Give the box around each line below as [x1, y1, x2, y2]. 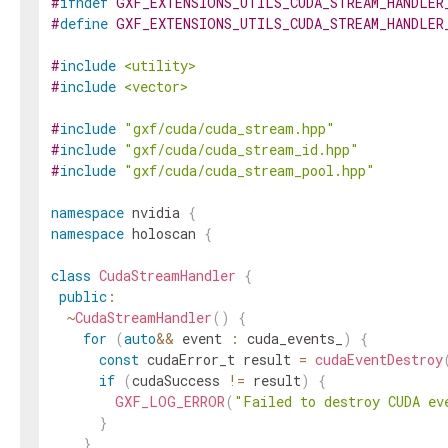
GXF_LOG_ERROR [115, 392, 225, 411]
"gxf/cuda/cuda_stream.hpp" [124, 119, 335, 138]
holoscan [132, 224, 196, 243]
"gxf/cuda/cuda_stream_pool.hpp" [124, 161, 375, 180]
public [59, 287, 107, 306]
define [60, 14, 108, 33]
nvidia [132, 203, 180, 222]
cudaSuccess [132, 371, 220, 390]
